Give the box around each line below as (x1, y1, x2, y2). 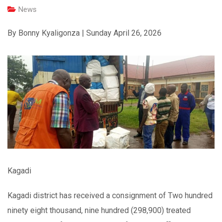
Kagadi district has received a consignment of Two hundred (7, 191, 213, 201)
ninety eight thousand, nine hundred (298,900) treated (7, 206, 191, 216)
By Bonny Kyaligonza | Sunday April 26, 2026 (7, 28, 162, 38)
